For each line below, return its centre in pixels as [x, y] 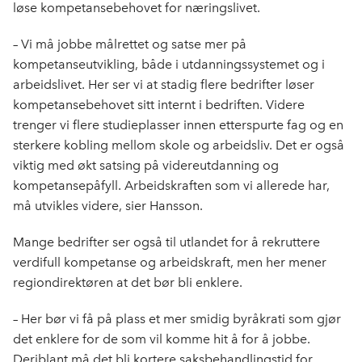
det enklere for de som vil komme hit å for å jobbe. [162, 339]
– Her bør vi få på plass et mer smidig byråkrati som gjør [177, 319]
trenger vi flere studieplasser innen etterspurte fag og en [178, 125]
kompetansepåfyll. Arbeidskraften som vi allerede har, [171, 185]
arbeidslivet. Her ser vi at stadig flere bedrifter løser [164, 84]
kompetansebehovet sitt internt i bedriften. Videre [159, 105]
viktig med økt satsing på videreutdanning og [146, 165]
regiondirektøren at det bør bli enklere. [129, 282]
